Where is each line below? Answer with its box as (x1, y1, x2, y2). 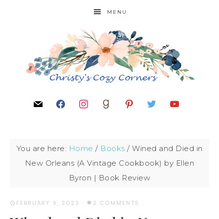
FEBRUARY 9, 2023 (16, 199, 80, 207)
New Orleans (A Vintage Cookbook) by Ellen (24, 158, 195, 168)
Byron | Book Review (68, 173, 151, 182)
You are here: (16, 144, 69, 153)
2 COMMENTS (93, 199, 139, 207)
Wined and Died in (130, 144, 203, 153)
